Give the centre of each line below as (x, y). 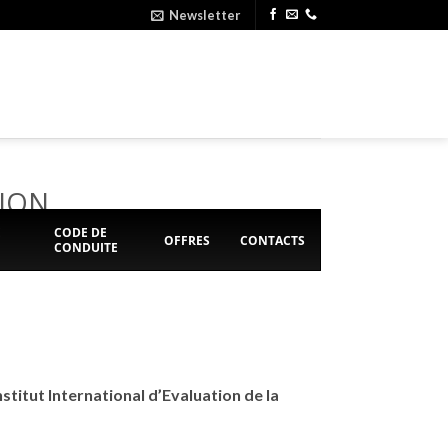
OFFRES (187, 240)
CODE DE (80, 233)
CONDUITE (85, 248)
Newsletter (205, 15)
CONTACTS (272, 240)
